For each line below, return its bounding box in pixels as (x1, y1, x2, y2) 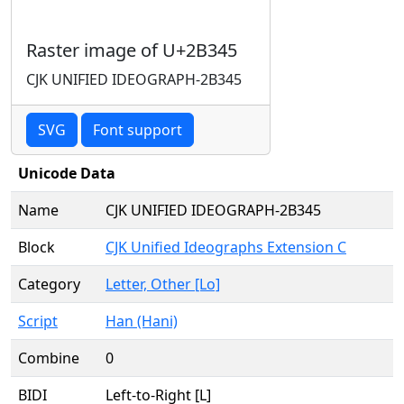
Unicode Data (18, 163, 115, 183)
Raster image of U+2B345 (26, 38, 237, 62)
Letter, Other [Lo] (106, 274, 220, 294)
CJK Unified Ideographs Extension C (106, 237, 346, 257)
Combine (18, 348, 79, 368)
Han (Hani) (106, 311, 178, 331)
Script (18, 311, 58, 331)
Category (18, 274, 80, 294)
